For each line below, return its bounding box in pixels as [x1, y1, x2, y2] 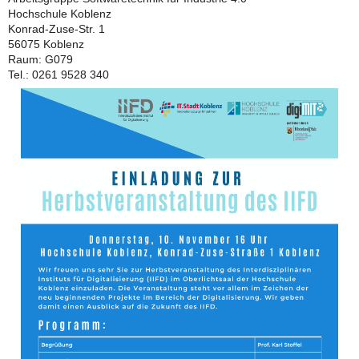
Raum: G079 [8, 54, 73, 67]
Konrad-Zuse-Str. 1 [8, 23, 105, 36]
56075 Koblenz [8, 38, 84, 51]
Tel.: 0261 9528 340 [8, 69, 109, 82]
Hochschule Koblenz [8, 8, 111, 21]
